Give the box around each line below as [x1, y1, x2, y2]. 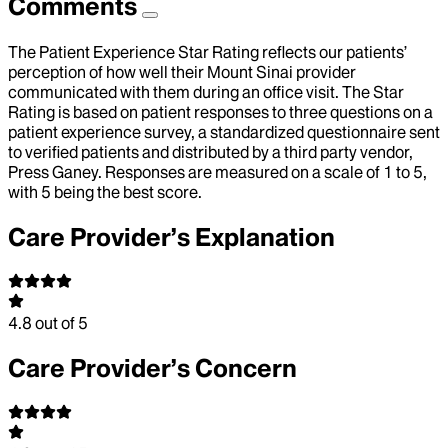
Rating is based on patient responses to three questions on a [8, 102, 433, 123]
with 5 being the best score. [8, 182, 202, 203]
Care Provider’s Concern [8, 352, 297, 384]
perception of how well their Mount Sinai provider [8, 62, 356, 83]
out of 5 [32, 312, 88, 333]
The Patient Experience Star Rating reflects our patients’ [8, 42, 407, 63]
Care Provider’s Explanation [8, 222, 335, 254]
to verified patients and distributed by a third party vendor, [8, 142, 413, 163]
